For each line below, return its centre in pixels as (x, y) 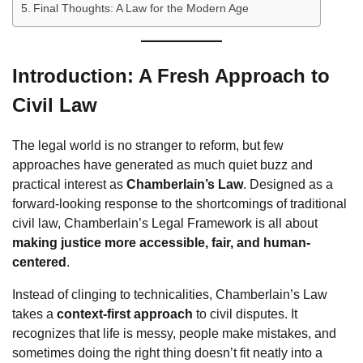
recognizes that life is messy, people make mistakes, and (174, 333)
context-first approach (125, 314)
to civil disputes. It (245, 314)
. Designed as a (288, 184)
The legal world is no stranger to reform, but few (148, 145)
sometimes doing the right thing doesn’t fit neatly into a (167, 352)
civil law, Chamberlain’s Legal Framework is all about (165, 223)
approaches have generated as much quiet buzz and (162, 164)
